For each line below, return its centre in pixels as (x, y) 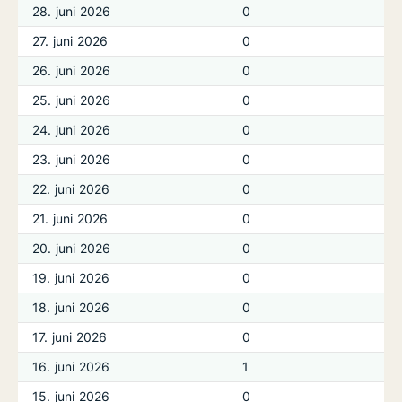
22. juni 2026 (71, 189)
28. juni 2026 (72, 11)
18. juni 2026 (71, 307)
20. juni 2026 (72, 248)
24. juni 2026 (72, 130)
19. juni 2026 (71, 278)
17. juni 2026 (70, 337)
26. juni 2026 (72, 70)
